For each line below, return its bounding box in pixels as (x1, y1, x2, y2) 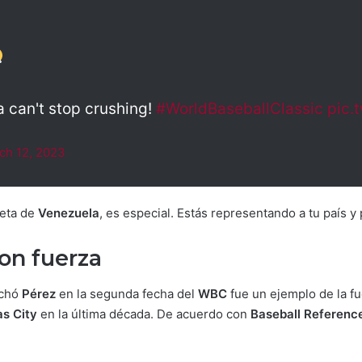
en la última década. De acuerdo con (37, 306, 250, 322)
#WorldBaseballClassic (156, 99, 323, 118)
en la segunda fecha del (56, 286, 198, 301)
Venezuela (38, 204, 99, 221)
